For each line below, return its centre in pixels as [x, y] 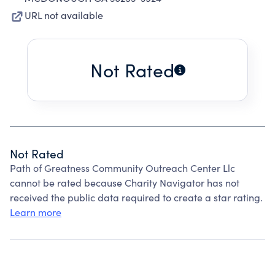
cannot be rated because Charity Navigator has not [125, 183]
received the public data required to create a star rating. [136, 197]
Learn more [36, 212]
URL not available [64, 15]
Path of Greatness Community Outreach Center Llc [122, 168]
